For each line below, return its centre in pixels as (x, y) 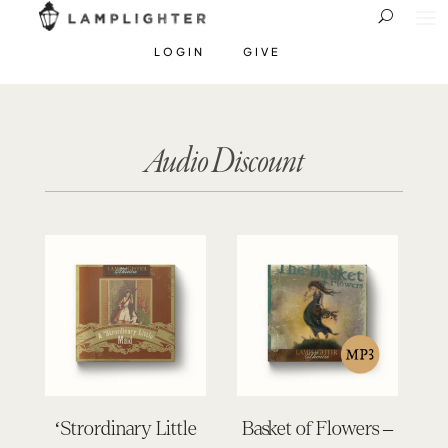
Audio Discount (224, 162)
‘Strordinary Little (125, 428)
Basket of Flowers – (317, 428)
